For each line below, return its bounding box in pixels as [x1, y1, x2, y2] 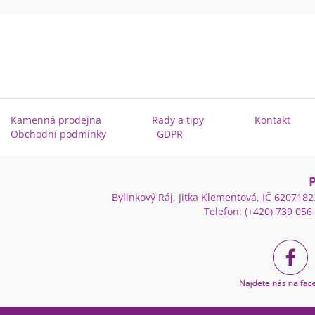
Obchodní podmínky [11, 127, 106, 141]
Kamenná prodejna [11, 113, 101, 127]
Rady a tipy [152, 113, 204, 127]
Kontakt [255, 113, 290, 127]
